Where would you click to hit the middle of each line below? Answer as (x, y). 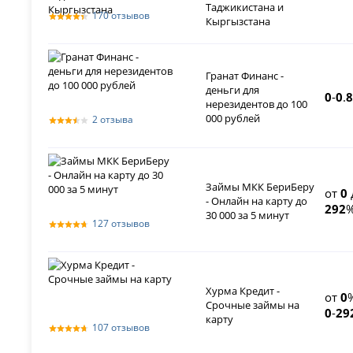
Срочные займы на (253, 305)
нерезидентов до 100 (257, 104)
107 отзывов (121, 328)
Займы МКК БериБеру (260, 187)
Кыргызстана (238, 22)
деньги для (233, 90)
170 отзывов (121, 16)
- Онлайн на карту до (257, 201)
